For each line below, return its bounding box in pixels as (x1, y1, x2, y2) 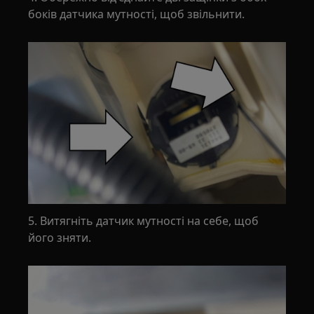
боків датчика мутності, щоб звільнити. (28, 6, 245, 22)
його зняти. (28, 229, 92, 245)
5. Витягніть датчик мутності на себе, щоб (28, 212, 259, 228)
